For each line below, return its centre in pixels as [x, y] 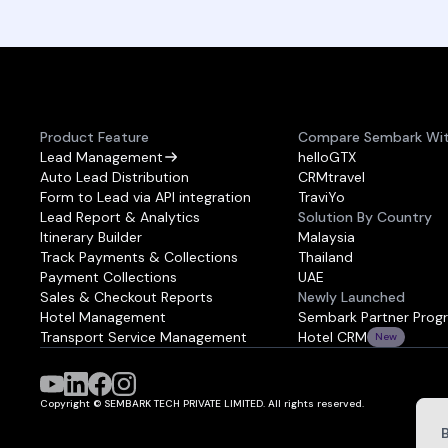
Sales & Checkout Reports [126, 297]
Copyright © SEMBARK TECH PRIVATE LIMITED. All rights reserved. [202, 403]
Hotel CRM [332, 337]
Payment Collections [108, 277]
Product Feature [94, 137]
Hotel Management [103, 317]
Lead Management [101, 157]
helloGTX [326, 157]
